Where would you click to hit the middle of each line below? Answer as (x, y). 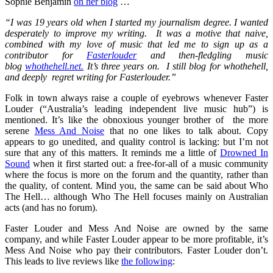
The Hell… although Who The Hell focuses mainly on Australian (136, 197)
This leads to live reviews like (63, 261)
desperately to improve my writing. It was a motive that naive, (136, 34)
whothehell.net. (55, 66)
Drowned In (244, 153)
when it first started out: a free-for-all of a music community (149, 164)
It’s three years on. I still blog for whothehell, (176, 66)
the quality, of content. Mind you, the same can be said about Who (136, 186)
